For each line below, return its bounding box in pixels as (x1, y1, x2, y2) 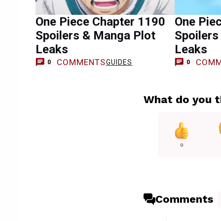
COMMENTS (56, 57, 106, 67)
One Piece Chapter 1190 (36, 15, 165, 29)
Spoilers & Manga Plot (36, 29, 155, 42)
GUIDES (106, 58, 133, 66)
